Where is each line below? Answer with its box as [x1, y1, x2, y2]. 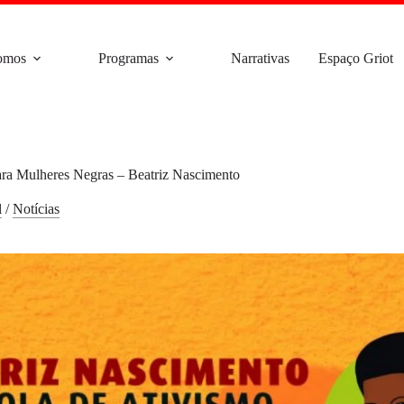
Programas [98, 50, 159, 66]
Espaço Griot [318, 50, 393, 66]
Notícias [13, 201, 60, 216]
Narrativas [231, 50, 289, 66]
